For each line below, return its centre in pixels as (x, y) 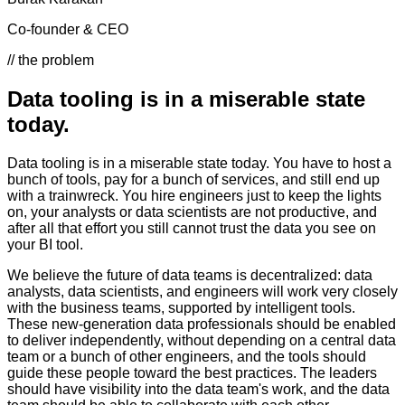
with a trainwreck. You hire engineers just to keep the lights (194, 195)
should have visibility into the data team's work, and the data (198, 389)
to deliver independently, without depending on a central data (202, 340)
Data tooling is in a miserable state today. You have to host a (199, 163)
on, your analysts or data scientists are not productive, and (192, 212)
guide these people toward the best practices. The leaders (192, 372)
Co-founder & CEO (68, 29)
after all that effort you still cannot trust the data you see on (192, 228)
